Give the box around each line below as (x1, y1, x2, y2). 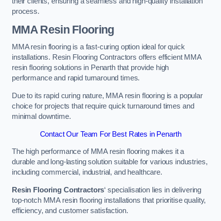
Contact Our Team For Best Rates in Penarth (39, 130, 182, 138)
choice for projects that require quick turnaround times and (12, 102, 194, 110)
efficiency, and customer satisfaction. (12, 206, 128, 215)
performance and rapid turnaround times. (12, 74, 140, 82)
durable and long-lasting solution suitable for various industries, (12, 158, 208, 166)
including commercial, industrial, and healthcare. (12, 168, 162, 177)
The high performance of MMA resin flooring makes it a (12, 147, 184, 156)
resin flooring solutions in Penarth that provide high (12, 64, 169, 72)
